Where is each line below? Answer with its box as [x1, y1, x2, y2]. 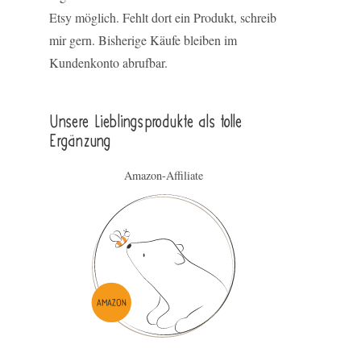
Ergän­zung [49, 132, 111, 152]
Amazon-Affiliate [124, 168, 204, 184]
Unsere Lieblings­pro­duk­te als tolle [49, 113, 243, 133]
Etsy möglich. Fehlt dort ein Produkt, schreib [49, 9, 276, 27]
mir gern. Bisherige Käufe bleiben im [49, 31, 237, 49]
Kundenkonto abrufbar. [49, 54, 168, 72]
